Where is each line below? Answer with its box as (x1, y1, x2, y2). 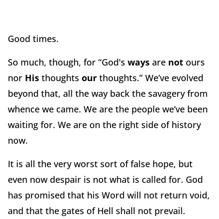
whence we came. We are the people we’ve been (8, 103, 208, 115)
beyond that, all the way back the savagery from (8, 87, 208, 99)
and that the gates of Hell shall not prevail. (8, 204, 185, 217)
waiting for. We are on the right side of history (8, 118, 201, 131)
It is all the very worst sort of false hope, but (8, 157, 193, 170)
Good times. (8, 32, 59, 44)
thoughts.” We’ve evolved (97, 71, 203, 84)
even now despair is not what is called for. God (8, 173, 203, 185)
